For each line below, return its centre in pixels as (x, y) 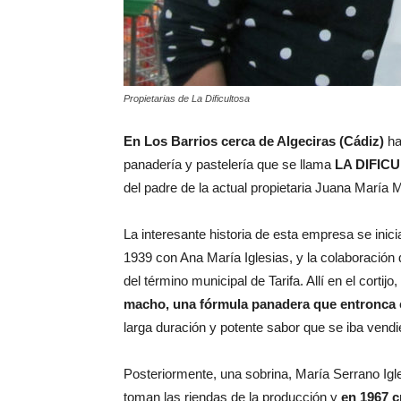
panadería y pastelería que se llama (229, 164)
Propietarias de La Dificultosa (187, 98)
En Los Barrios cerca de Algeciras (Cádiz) (254, 141)
